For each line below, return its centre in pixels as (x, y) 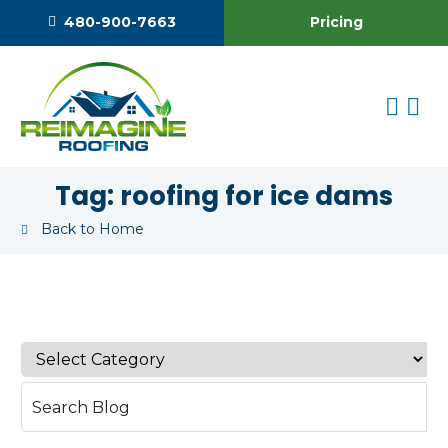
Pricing (336, 22)
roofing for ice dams (256, 196)
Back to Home (92, 229)
